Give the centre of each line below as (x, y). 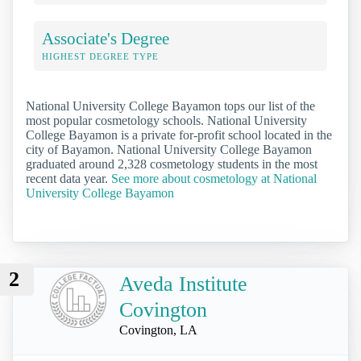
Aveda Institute (183, 284)
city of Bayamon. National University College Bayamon (169, 149)
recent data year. (68, 178)
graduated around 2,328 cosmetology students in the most (172, 164)
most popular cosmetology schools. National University (166, 120)
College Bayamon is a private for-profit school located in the (179, 135)
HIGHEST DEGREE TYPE (100, 56)
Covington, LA (158, 330)
